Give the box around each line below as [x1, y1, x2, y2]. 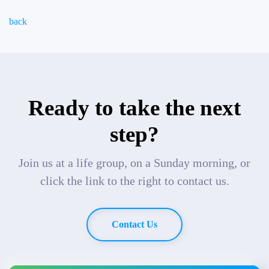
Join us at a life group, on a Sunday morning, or [19, 156, 250, 169]
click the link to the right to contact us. [40, 174, 229, 187]
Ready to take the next [28, 95, 241, 120]
